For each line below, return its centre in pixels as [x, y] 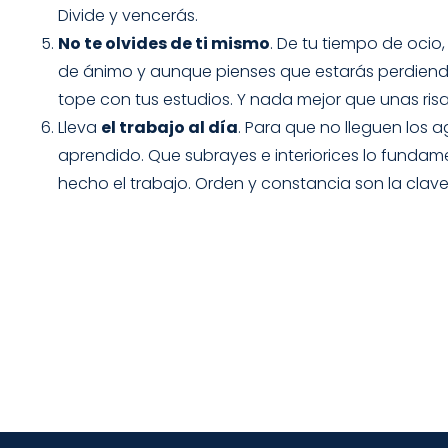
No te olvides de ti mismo [164, 43]
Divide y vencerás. [128, 15]
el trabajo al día [169, 127]
